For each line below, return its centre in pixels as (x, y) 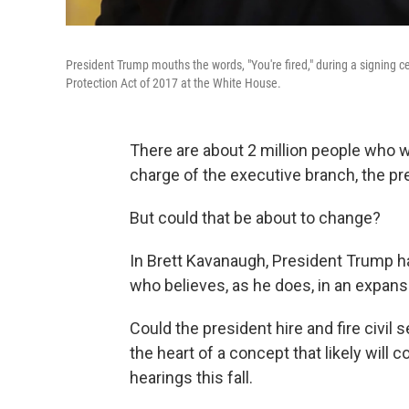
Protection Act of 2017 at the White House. (173, 83)
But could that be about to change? (255, 218)
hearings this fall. (191, 378)
